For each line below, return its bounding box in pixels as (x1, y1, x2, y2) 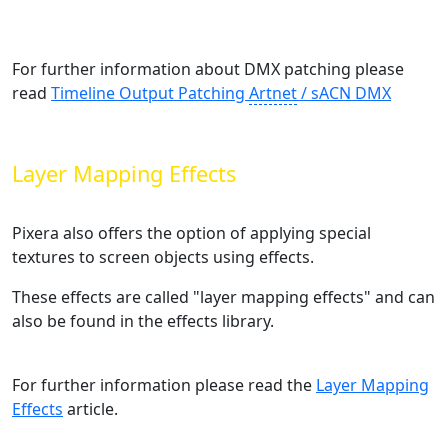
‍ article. (63, 397, 118, 420)
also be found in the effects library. (12, 309, 274, 332)
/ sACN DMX (297, 81, 391, 104)
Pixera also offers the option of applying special (12, 221, 371, 244)
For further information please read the (12, 373, 316, 396)
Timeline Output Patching (51, 81, 249, 104)
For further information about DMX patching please (12, 57, 404, 80)
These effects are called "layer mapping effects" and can (12, 285, 435, 308)
